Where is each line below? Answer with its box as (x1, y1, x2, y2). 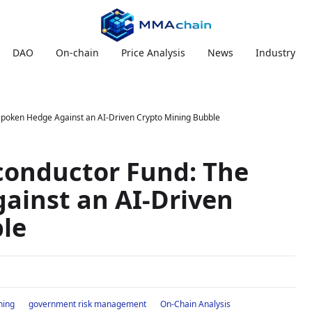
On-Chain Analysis (159, 298, 231, 310)
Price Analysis (120, 46, 185, 59)
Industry (255, 46, 295, 59)
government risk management (28, 298, 146, 310)
